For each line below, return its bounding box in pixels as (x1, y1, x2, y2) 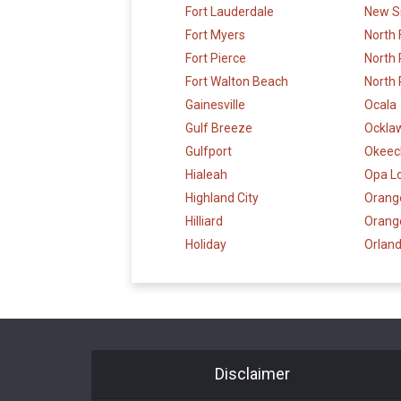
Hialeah (185, 167, 227, 183)
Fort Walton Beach (185, 74, 288, 90)
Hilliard (185, 214, 223, 229)
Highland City (185, 191, 259, 206)
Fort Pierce (185, 51, 246, 66)
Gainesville (185, 98, 245, 113)
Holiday (185, 237, 226, 252)
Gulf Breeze (185, 121, 252, 136)
